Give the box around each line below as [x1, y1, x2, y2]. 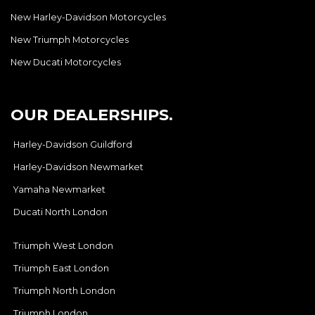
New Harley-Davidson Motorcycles [11, 11, 166, 22]
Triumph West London [13, 240, 113, 251]
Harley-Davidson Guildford [13, 139, 132, 150]
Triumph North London [13, 285, 115, 296]
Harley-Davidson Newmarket [13, 161, 143, 172]
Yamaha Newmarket [13, 184, 105, 195]
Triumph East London [13, 262, 109, 274]
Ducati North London [13, 206, 108, 217]
